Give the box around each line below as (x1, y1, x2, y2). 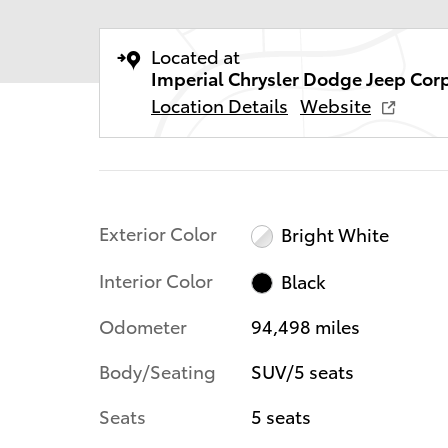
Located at (151, 43, 240, 68)
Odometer (99, 313, 187, 339)
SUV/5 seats (250, 358, 354, 384)
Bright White (281, 220, 390, 246)
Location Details (151, 92, 288, 117)
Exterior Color (99, 220, 217, 245)
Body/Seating (99, 358, 216, 384)
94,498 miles (250, 313, 360, 339)
